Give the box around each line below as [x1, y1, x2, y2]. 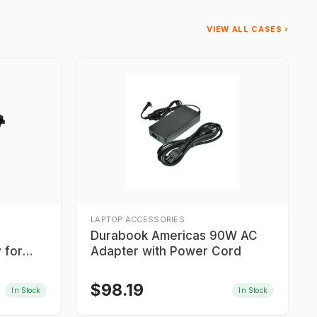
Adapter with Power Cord [91, 244, 241, 258]
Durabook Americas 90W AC [91, 229, 258, 243]
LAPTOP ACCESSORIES [91, 214, 185, 224]
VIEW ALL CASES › [207, 24, 289, 34]
